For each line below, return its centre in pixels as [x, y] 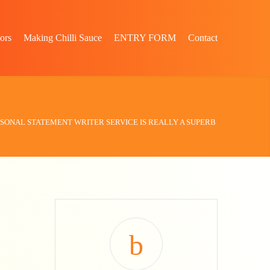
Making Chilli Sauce [63, 38]
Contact [203, 38]
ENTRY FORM [145, 38]
